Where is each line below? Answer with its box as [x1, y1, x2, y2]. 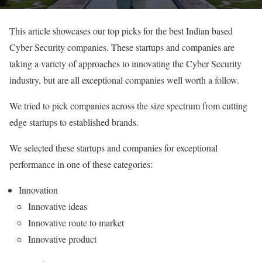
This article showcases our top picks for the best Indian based [9, 24, 233, 37]
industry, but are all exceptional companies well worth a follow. [9, 73, 239, 86]
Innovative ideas [28, 199, 87, 212]
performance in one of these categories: [9, 157, 153, 170]
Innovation [19, 183, 58, 196]
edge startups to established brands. [9, 115, 139, 128]
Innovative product [28, 232, 96, 245]
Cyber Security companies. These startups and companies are [9, 40, 235, 53]
